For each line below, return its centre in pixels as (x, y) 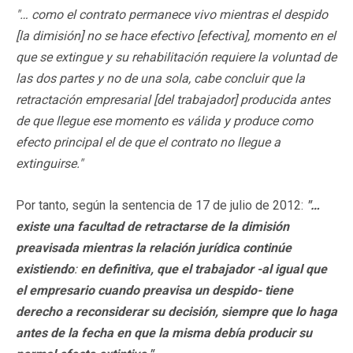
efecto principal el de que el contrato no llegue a (148, 142)
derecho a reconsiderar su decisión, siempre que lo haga (176, 311)
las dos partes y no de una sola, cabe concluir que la (160, 78)
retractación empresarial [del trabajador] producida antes (173, 99)
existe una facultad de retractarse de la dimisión (152, 226)
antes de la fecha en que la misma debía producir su (164, 333)
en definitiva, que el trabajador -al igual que (204, 269)
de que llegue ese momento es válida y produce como (164, 121)
